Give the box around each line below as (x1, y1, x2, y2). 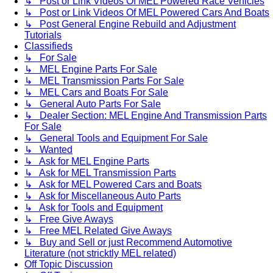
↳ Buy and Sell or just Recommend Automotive (24, 236, 232, 247)
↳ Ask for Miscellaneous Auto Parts (24, 190, 181, 201)
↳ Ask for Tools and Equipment (24, 202, 163, 213)
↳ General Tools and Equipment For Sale (24, 132, 208, 143)
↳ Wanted (24, 144, 73, 155)
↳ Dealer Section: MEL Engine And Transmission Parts (24, 110, 267, 121)
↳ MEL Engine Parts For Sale (24, 63, 157, 74)
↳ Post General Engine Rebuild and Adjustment (24, 18, 236, 29)
